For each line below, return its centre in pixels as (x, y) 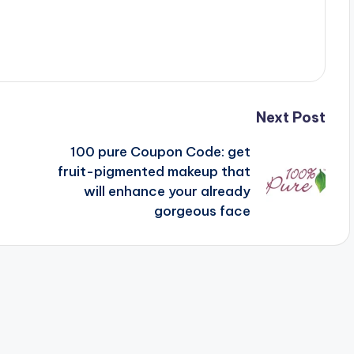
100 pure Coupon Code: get (160, 151)
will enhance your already (167, 191)
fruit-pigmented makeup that (154, 171)
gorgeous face (202, 211)
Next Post (290, 117)
